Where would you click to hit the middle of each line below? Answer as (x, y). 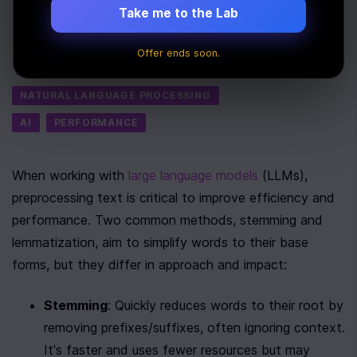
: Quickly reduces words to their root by (226, 305)
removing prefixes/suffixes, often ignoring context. (194, 328)
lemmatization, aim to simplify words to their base (160, 242)
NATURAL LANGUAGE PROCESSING (116, 95)
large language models (193, 175)
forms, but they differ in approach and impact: (149, 265)
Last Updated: (53, 40)
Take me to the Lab (178, 14)
